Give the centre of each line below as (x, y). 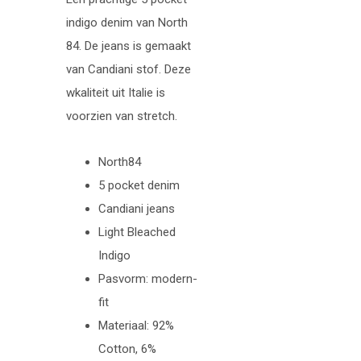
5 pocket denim (139, 185)
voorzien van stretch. (122, 116)
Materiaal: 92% (136, 325)
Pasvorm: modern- (148, 278)
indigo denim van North (127, 22)
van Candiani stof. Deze (129, 69)
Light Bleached (137, 232)
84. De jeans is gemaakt (129, 46)
